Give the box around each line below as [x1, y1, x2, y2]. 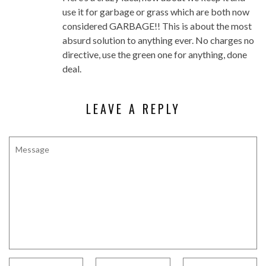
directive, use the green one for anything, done [62, 49, 247, 61]
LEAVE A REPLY [85, 100, 180, 118]
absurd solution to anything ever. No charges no [62, 34, 254, 46]
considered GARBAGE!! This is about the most [62, 20, 252, 32]
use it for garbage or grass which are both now [62, 6, 249, 18]
